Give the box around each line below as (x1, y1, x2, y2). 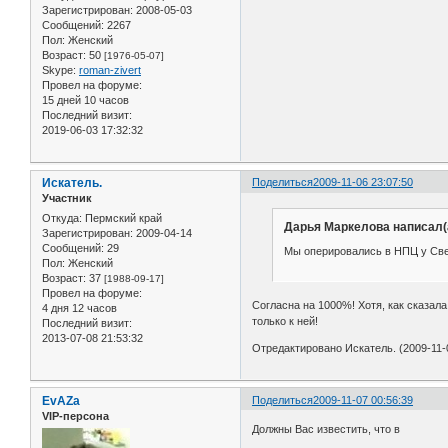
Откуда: (42, 211, 82, 224)
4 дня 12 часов (42, 301, 117, 314)
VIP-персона (42, 409, 109, 422)
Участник (42, 192, 92, 205)
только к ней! (252, 314, 319, 327)
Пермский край (82, 211, 162, 224)
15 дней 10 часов (42, 94, 129, 107)
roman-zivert (79, 64, 141, 77)
